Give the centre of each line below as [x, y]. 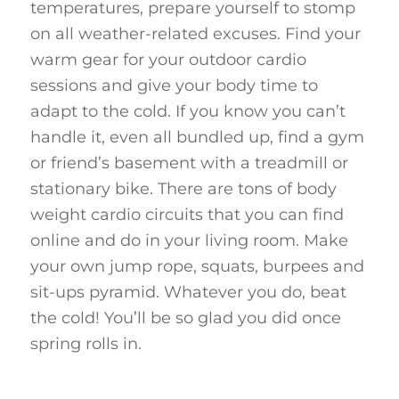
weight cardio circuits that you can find [187, 214]
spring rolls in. [85, 343]
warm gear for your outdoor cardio [168, 59]
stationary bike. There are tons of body [183, 188]
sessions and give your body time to [174, 85]
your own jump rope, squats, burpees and [197, 266]
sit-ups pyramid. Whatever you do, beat [188, 292]
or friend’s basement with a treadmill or [189, 163]
